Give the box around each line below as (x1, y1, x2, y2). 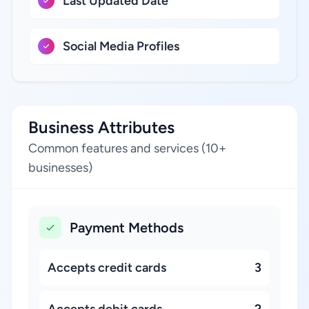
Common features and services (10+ (28, 141, 226, 156)
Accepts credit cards (48, 260, 166, 275)
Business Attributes (28, 117, 175, 137)
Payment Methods (70, 219, 183, 236)
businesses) (28, 160, 92, 175)
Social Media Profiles (63, 39, 179, 54)
